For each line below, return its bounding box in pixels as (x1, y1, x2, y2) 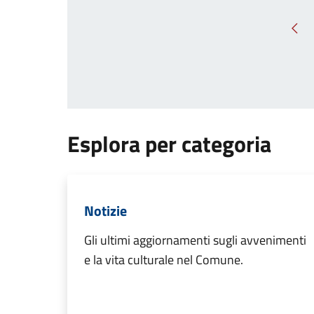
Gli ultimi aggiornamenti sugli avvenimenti (84, 230, 306, 250)
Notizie (84, 199, 127, 221)
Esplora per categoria (67, 126, 271, 161)
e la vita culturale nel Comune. (84, 250, 243, 269)
